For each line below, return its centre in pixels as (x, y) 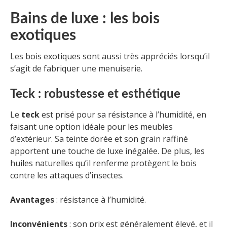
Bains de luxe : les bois (85, 18)
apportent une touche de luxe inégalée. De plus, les (107, 151)
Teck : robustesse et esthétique (95, 94)
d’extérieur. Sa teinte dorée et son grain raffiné (99, 139)
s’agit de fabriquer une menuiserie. (77, 68)
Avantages (32, 199)
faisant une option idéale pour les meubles (91, 126)
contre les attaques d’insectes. (67, 175)
